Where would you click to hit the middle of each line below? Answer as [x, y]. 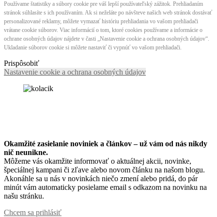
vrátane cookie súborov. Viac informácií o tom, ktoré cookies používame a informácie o [103, 30]
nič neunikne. [26, 153]
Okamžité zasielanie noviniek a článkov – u [74, 144]
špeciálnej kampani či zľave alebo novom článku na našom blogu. [104, 170]
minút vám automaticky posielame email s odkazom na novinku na [105, 187]
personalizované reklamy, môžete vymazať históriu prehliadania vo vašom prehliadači [101, 22]
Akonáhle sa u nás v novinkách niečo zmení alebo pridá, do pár [101, 179]
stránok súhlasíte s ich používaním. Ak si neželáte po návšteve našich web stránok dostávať [108, 13]
